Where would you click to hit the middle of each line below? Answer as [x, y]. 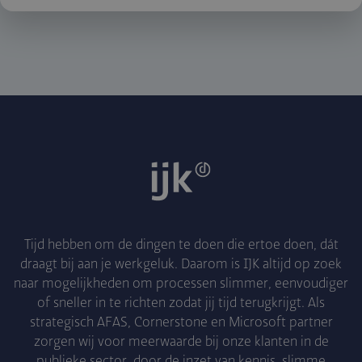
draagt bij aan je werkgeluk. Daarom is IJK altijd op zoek [181, 265]
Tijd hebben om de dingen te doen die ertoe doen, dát [181, 245]
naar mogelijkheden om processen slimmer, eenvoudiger [181, 284]
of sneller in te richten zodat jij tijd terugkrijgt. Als [181, 303]
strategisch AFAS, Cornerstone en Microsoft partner [181, 323]
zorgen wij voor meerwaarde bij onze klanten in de [181, 342]
